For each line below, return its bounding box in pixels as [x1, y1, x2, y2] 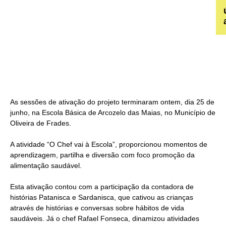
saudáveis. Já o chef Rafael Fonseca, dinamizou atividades [10, 214, 199, 222]
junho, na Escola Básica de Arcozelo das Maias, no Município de [10, 108, 215, 117]
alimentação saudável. [10, 161, 82, 169]
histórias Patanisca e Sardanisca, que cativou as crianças [10, 193, 193, 201]
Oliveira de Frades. [10, 119, 71, 127]
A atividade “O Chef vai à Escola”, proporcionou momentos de [10, 140, 207, 148]
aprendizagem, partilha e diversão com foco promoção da [10, 150, 195, 159]
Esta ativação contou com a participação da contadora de [10, 182, 194, 191]
